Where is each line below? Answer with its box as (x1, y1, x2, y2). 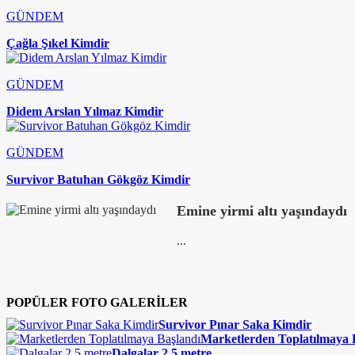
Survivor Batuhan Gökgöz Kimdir (6, 173, 190, 186)
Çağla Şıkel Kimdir (6, 36, 109, 50)
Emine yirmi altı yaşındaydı (177, 203, 347, 219)
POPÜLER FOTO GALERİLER (6, 296, 188, 309)
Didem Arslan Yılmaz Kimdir (6, 105, 163, 118)
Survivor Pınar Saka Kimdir (158, 318, 311, 331)
